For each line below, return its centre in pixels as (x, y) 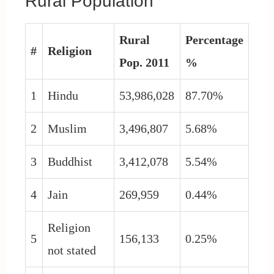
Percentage (214, 39)
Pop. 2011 (144, 62)
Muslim (67, 128)
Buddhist (70, 161)
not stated (72, 250)
